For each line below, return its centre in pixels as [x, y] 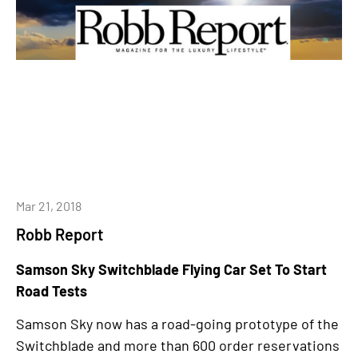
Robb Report [60, 234]
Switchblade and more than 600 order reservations [178, 346]
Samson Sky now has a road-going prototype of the [177, 324]
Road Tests [52, 291]
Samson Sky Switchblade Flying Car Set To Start [171, 269]
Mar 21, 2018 [49, 206]
